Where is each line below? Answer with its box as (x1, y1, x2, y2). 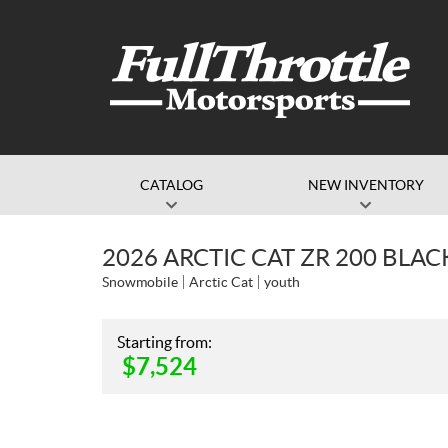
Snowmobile (102, 274, 178, 290)
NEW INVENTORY (307, 177, 424, 193)
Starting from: (117, 333, 212, 351)
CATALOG (139, 177, 203, 193)
